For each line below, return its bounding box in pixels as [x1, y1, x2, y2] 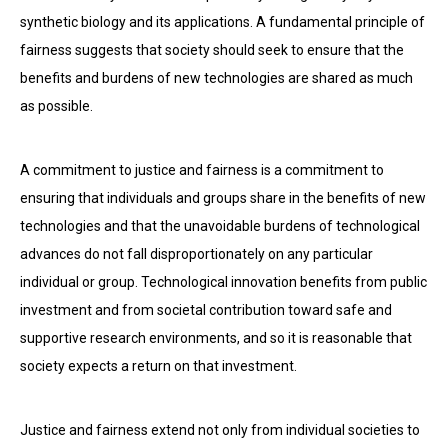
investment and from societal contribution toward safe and [20, 302, 392, 318]
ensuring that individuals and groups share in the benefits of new [20, 190, 426, 206]
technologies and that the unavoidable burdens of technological [20, 218, 420, 234]
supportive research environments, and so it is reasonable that [20, 330, 412, 346]
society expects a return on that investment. [20, 358, 297, 374]
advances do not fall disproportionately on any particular [20, 246, 373, 262]
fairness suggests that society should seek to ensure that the [20, 42, 404, 58]
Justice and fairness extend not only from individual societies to [20, 422, 420, 438]
